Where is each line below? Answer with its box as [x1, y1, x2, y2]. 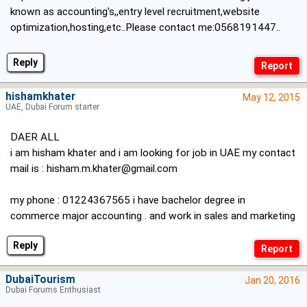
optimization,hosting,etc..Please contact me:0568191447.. [10, 21, 280, 34]
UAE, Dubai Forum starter [5, 102, 99, 112]
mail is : [10, 162, 47, 175]
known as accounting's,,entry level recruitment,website [10, 5, 260, 19]
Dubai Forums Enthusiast [5, 285, 101, 295]
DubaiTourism [5, 273, 75, 286]
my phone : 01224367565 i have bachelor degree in [10, 194, 245, 207]
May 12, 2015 [243, 92, 300, 103]
